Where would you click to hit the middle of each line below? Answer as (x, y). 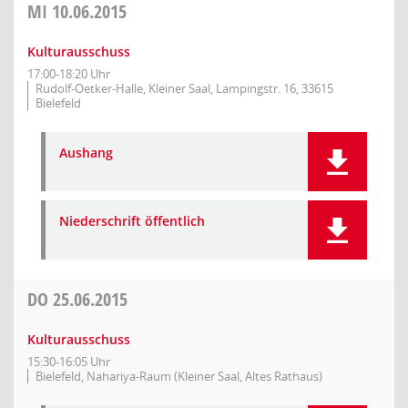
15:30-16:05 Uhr (69, 362)
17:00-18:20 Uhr (69, 74)
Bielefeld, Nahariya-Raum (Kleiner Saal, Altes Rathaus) (179, 376)
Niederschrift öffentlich (132, 221)
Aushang (86, 153)
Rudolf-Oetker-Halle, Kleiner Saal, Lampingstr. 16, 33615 (184, 88)
